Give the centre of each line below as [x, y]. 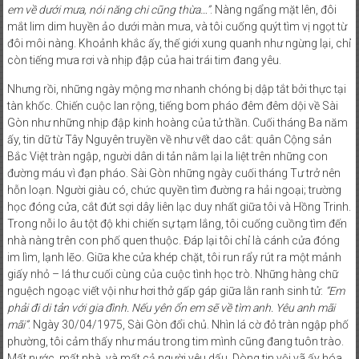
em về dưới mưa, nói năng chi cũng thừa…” [108, 10]
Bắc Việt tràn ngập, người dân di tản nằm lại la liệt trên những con [167, 156]
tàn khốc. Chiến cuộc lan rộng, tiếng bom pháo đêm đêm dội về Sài [172, 106]
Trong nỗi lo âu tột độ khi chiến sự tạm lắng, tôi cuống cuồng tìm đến [177, 224]
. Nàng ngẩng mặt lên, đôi [273, 10]
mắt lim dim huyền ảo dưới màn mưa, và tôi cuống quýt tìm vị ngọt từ [177, 26]
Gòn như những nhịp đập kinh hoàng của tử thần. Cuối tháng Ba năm [177, 123]
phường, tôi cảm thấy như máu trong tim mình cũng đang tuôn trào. [175, 341]
